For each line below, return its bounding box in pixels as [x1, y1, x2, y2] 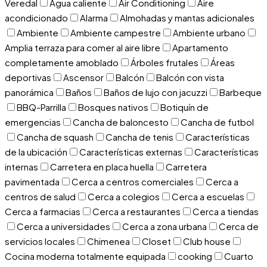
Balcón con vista [156, 72, 224, 83]
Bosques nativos [78, 101, 148, 113]
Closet [142, 235, 171, 247]
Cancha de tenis [105, 131, 173, 143]
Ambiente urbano [173, 27, 246, 39]
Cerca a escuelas [172, 191, 244, 203]
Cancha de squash [17, 131, 94, 143]
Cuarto [224, 250, 253, 262]
